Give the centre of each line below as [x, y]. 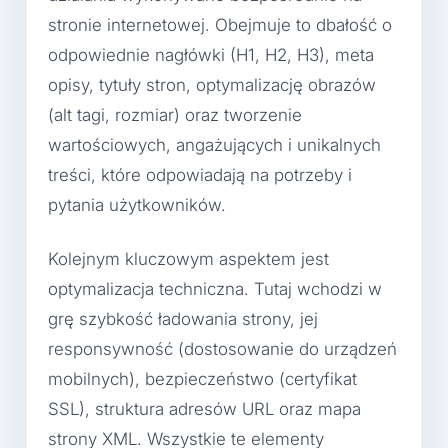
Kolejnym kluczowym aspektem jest [188, 258]
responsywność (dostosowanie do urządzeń [222, 348]
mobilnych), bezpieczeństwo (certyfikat [202, 378]
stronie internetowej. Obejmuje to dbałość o [220, 25]
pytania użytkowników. [137, 205]
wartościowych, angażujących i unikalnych [214, 145]
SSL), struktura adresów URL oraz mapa [204, 408]
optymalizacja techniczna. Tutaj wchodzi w [215, 288]
